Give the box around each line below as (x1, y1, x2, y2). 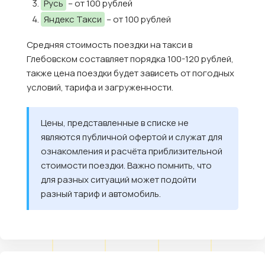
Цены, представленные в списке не (41, 116, 189, 129)
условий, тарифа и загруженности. (27, 80, 173, 93)
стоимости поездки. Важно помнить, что (41, 159, 212, 172)
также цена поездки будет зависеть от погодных (27, 66, 234, 79)
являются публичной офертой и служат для (41, 130, 222, 143)
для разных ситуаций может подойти (41, 173, 196, 186)
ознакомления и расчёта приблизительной (41, 144, 222, 157)
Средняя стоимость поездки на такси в (27, 38, 192, 51)
